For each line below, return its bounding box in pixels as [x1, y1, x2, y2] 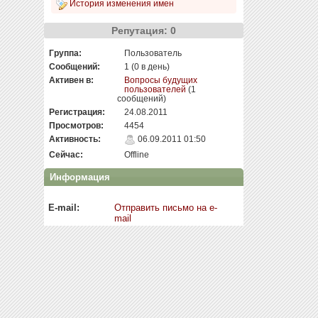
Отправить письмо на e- [114, 202, 218, 213]
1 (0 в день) [124, 62, 170, 71]
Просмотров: [49, 121, 104, 130]
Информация [50, 172, 110, 182]
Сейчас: [49, 150, 83, 159]
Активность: [49, 134, 101, 143]
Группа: [49, 48, 82, 57]
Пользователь [124, 48, 182, 57]
